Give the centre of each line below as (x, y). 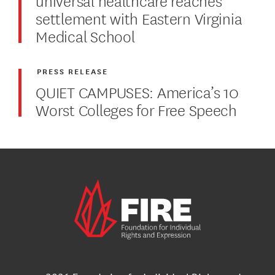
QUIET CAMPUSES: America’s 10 (137, 91)
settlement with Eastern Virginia (139, 17)
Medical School (85, 35)
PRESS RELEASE (73, 71)
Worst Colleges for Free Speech (136, 109)
